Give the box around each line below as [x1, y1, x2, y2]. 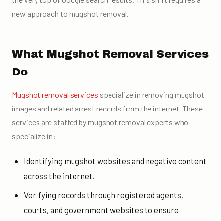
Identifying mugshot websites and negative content [23, 156, 207, 166]
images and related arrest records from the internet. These [12, 104, 203, 113]
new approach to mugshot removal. [12, 8, 129, 18]
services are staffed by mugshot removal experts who [12, 117, 188, 127]
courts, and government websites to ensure [23, 204, 179, 215]
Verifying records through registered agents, [23, 189, 183, 200]
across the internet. [23, 171, 95, 181]
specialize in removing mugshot [98, 90, 204, 100]
